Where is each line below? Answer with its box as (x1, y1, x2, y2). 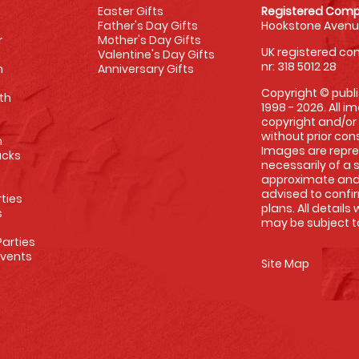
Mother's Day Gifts (97, 32, 201, 48)
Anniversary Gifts (97, 61, 194, 77)
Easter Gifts (97, 3, 163, 19)
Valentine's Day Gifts (97, 46, 215, 63)
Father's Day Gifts (97, 18, 198, 34)
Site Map (261, 256, 310, 272)
